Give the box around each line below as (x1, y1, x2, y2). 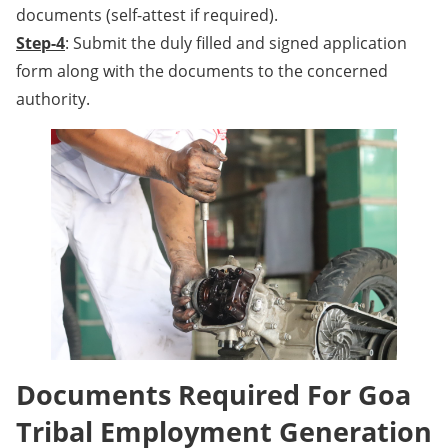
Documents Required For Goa (16, 376, 411, 414)
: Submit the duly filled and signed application (65, 32, 407, 55)
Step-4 (16, 32, 65, 55)
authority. (16, 88, 90, 111)
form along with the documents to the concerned (16, 60, 388, 83)
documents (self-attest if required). (16, 4, 278, 27)
